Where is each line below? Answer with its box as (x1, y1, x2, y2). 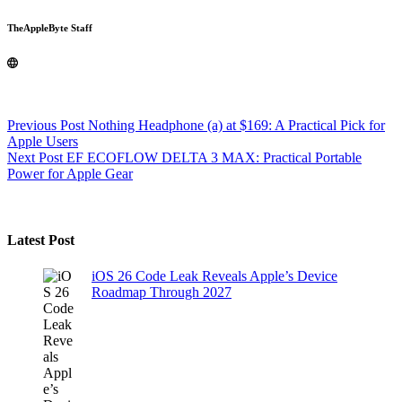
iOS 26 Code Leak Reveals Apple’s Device (92, 267, 337, 284)
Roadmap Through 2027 (92, 284, 232, 300)
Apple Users (7, 134, 78, 149)
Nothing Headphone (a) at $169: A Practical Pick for (88, 118, 385, 133)
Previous (7, 118, 60, 133)
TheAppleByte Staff (7, 22, 92, 34)
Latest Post (7, 232, 74, 249)
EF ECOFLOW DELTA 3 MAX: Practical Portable (66, 150, 362, 165)
